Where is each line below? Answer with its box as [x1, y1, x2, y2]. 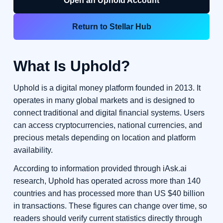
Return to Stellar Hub [72, 22, 151, 31]
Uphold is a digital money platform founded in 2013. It [13, 84, 201, 93]
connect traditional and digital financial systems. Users [13, 109, 205, 117]
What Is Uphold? [13, 57, 130, 75]
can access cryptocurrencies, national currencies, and [13, 121, 202, 130]
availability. [13, 146, 53, 155]
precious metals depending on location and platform [13, 133, 196, 142]
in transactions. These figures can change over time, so [13, 202, 207, 211]
